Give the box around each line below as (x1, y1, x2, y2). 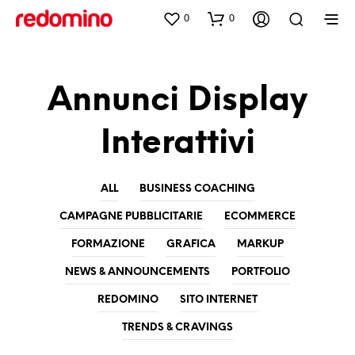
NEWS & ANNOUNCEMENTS (65, 267, 210, 278)
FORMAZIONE (71, 239, 145, 250)
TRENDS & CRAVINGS (122, 323, 233, 334)
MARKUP (237, 239, 284, 250)
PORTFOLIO (231, 267, 290, 278)
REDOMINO (97, 295, 158, 306)
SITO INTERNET (180, 295, 258, 306)
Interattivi (100, 127, 255, 162)
